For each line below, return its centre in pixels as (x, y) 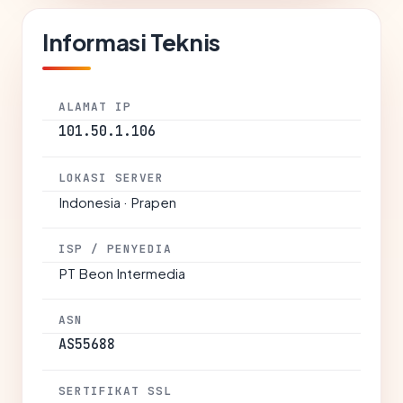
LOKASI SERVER (112, 178)
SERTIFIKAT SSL (116, 391)
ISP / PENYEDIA (116, 249)
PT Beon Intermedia (122, 273)
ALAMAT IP (95, 107)
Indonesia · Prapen (117, 202)
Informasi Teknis (131, 42)
